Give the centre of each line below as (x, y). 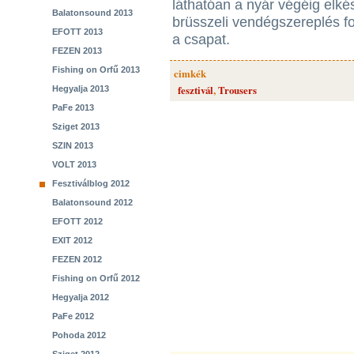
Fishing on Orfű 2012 (96, 278)
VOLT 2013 (74, 164)
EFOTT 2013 (77, 32)
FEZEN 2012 (77, 259)
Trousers (237, 90)
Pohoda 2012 (79, 335)
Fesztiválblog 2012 (91, 183)
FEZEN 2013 (77, 51)
